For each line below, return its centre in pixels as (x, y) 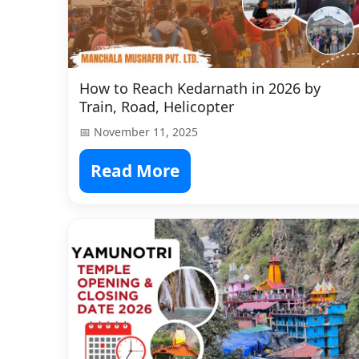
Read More (135, 170)
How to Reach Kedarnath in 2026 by (200, 88)
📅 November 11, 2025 (139, 131)
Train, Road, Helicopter (157, 106)
